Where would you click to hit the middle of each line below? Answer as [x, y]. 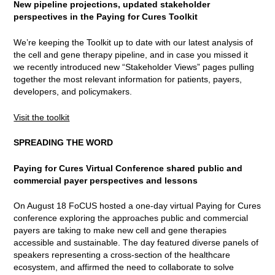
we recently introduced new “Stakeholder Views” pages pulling [134, 67]
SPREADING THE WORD [64, 143]
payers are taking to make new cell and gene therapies [120, 230]
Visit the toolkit [42, 117]
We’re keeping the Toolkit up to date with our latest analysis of [134, 42]
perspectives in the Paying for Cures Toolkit [106, 17]
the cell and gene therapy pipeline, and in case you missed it [131, 54]
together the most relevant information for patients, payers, [128, 79]
